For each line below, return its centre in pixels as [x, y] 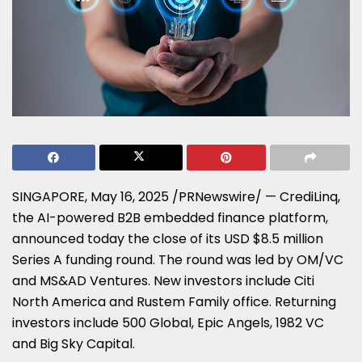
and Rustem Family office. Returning [221, 301]
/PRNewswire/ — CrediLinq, [255, 196]
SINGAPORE [48, 196]
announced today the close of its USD [133, 238]
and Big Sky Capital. [74, 343]
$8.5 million [288, 238]
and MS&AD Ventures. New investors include [153, 280]
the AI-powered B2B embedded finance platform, [170, 217]
